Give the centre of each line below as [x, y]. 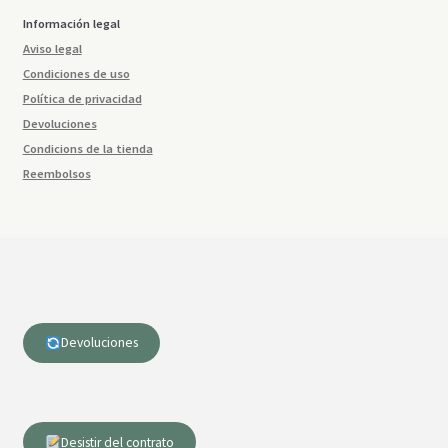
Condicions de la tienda [87, 148]
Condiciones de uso [76, 73]
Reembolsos [56, 173]
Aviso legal [52, 48]
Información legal [71, 23]
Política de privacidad [82, 98]
